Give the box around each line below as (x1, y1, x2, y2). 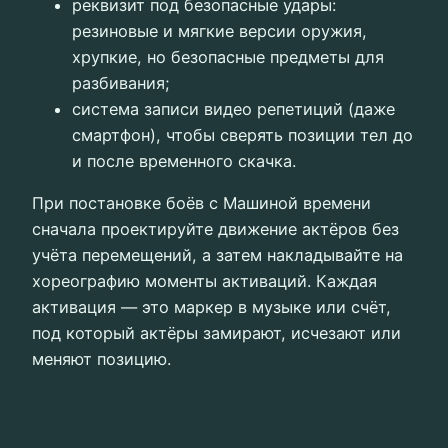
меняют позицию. (32, 349, 171, 370)
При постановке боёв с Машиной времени (32, 193, 371, 214)
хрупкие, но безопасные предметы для (72, 46, 384, 67)
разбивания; (72, 72, 170, 93)
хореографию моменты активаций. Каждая (32, 271, 377, 292)
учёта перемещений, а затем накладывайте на (32, 245, 403, 266)
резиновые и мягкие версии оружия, (72, 20, 367, 41)
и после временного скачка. (72, 150, 296, 171)
